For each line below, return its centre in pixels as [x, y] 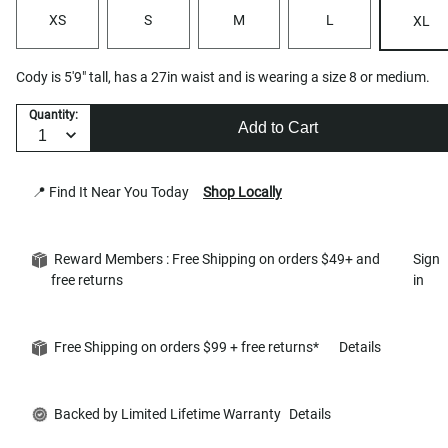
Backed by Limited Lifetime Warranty [166, 413]
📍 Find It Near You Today [113, 191]
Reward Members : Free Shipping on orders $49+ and [215, 258]
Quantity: [53, 115]
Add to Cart [277, 128]
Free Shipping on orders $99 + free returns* [191, 346]
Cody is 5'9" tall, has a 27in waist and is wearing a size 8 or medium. [223, 76]
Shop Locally [242, 191]
